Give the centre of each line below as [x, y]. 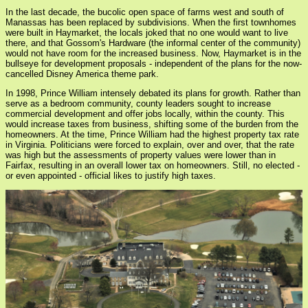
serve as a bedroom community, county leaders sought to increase [138, 104]
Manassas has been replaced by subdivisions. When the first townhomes [151, 23]
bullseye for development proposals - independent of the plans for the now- [154, 64]
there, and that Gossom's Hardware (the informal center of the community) [153, 43]
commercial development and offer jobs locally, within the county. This [145, 114]
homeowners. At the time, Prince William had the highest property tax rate [152, 135]
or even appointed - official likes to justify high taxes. [111, 176]
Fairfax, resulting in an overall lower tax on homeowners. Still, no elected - [153, 166]
